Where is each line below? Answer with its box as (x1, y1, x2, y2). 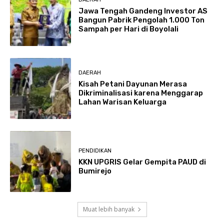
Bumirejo (78, 166, 112, 175)
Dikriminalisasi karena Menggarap (78, 88, 203, 98)
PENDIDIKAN (78, 147, 112, 154)
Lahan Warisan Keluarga (78, 97, 167, 107)
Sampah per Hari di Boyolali (78, 24, 179, 33)
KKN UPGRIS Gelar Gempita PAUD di (78, 157, 206, 166)
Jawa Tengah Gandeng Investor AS (78, 6, 208, 15)
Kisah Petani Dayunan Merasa (78, 79, 187, 89)
